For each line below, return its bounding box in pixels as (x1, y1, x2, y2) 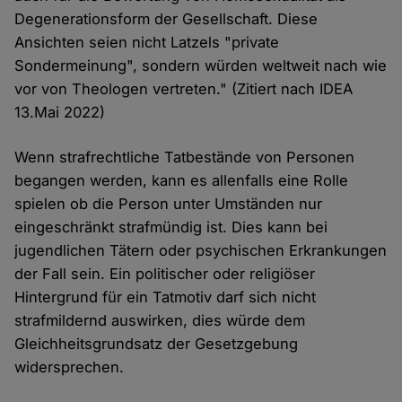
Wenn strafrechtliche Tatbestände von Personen (14, 148, 355, 167)
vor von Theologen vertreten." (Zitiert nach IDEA (14, 80, 354, 99)
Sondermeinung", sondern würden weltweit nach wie (14, 57, 388, 75)
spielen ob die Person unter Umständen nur (14, 195, 323, 214)
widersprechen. (14, 358, 125, 377)
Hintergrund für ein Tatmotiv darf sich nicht (14, 288, 317, 307)
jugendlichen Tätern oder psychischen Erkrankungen (14, 241, 388, 260)
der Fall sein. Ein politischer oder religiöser (14, 265, 316, 284)
